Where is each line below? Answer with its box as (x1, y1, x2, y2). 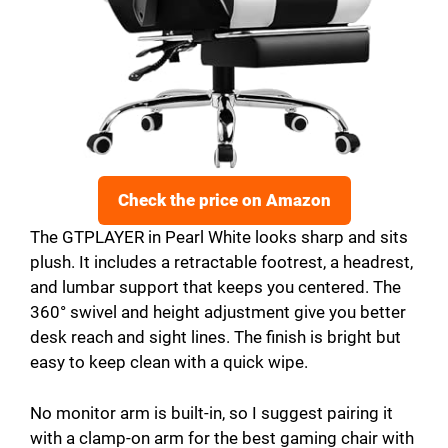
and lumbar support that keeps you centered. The (30, 277, 401, 298)
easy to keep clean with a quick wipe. (30, 352, 308, 373)
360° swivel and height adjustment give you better (30, 302, 406, 323)
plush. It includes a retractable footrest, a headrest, (30, 252, 413, 273)
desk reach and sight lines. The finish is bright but (30, 327, 401, 348)
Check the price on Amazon (117, 190, 331, 211)
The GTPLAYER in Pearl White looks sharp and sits (30, 227, 408, 248)
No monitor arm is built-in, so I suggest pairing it (30, 402, 393, 423)
